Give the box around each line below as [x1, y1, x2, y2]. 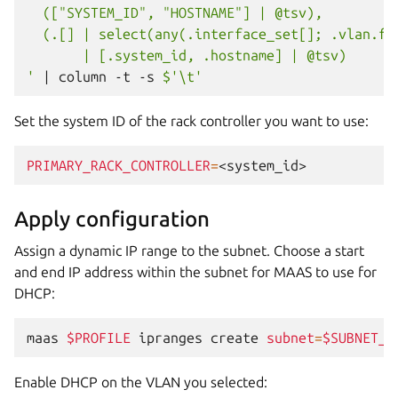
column [59, 68, 107, 84]
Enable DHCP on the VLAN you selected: [14, 374, 267, 390]
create [211, 330, 259, 346]
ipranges [139, 330, 203, 346]
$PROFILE [67, 330, 131, 346]
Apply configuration [14, 207, 210, 231]
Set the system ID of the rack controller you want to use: [14, 113, 369, 129]
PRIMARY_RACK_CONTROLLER [27, 157, 211, 173]
